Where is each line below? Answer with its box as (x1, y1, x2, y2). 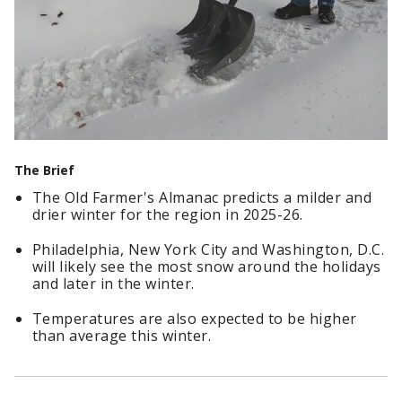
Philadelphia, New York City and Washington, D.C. (32, 240, 385, 260)
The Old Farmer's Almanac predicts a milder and (32, 188, 372, 208)
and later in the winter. (32, 274, 195, 294)
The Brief (14, 162, 74, 179)
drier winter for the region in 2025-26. (32, 205, 303, 225)
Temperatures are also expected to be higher (32, 309, 357, 329)
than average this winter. (32, 326, 211, 346)
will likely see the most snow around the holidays (32, 257, 381, 277)
